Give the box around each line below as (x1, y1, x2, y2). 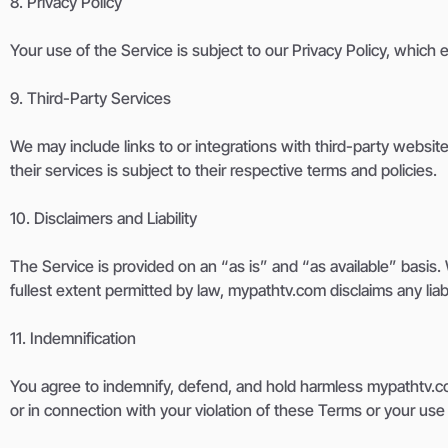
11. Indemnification (10, 328, 136, 349)
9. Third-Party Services (10, 88, 171, 109)
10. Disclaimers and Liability (10, 208, 197, 229)
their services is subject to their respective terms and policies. (10, 160, 437, 181)
